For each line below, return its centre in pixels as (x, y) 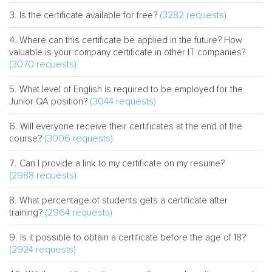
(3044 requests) (123, 101)
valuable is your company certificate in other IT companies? (127, 52)
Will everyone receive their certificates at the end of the (131, 126)
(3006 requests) (79, 138)
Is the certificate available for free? (88, 15)
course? (25, 138)
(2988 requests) (43, 175)
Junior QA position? (48, 101)
